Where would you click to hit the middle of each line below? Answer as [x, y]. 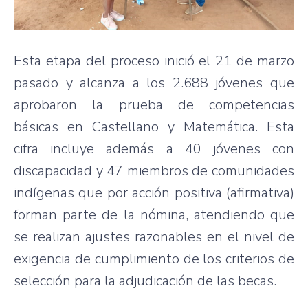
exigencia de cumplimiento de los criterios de [154, 258]
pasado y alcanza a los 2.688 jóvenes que [154, 82]
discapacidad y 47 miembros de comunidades [154, 170]
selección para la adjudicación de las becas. [145, 280]
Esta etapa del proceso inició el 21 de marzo [154, 60]
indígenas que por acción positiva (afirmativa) [154, 192]
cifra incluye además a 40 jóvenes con [154, 148]
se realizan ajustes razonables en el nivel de [154, 236]
